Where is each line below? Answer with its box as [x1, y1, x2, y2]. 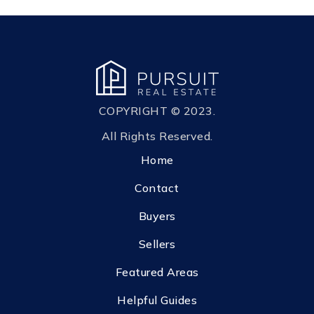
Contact [135, 181, 179, 195]
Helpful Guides [117, 293, 197, 307]
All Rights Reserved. [101, 129, 213, 143]
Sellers [138, 237, 176, 251]
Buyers [138, 209, 176, 223]
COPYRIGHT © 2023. [98, 104, 216, 118]
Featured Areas [115, 265, 199, 279]
